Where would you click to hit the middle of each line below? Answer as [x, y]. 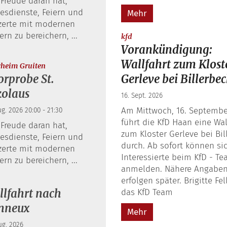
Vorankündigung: [167, 49]
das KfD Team [147, 192]
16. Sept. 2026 [142, 95]
